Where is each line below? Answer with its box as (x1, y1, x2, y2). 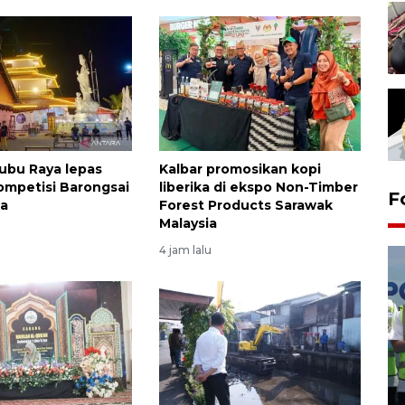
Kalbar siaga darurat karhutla (89, 378, 352, 400)
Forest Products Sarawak (158, 197, 333, 214)
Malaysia (158, 215, 217, 232)
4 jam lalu (158, 243, 212, 258)
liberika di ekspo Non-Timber (158, 179, 358, 196)
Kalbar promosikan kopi (158, 161, 321, 178)
